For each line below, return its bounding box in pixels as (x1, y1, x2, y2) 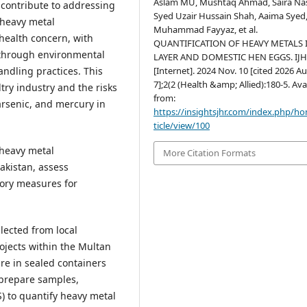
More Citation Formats (163, 147, 256, 160)
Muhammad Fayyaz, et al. (153, 23, 258, 36)
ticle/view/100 (153, 119, 210, 132)
